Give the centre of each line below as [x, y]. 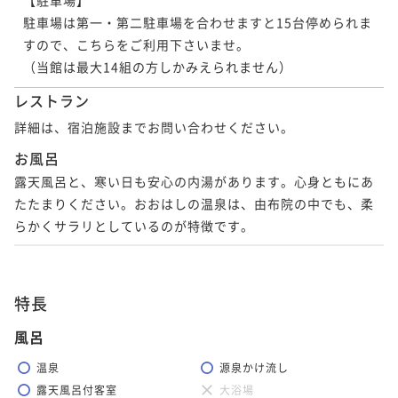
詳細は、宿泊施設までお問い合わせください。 [154, 127]
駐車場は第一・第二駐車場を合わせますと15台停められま [198, 22]
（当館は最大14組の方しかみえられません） [158, 66]
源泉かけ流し [254, 367]
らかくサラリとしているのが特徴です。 [134, 225]
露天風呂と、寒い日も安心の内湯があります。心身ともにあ [194, 181]
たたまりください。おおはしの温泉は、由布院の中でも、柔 [194, 203]
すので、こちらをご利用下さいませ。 [136, 44]
